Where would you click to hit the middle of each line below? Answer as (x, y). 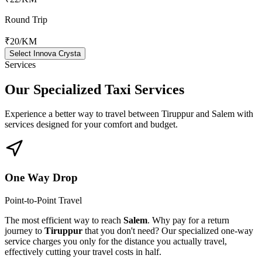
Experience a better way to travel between (83, 114)
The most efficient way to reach (64, 220)
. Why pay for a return (188, 220)
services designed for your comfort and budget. (91, 125)
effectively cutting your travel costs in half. (83, 251)
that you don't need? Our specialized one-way (168, 230)
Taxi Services (144, 89)
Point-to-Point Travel (43, 200)
